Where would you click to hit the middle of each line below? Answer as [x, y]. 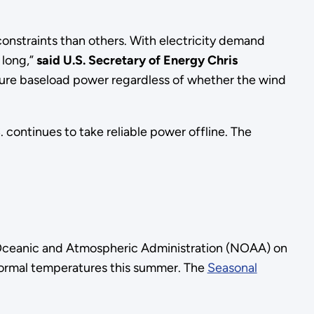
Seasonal [232, 268]
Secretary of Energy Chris [163, 61]
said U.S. [61, 61]
